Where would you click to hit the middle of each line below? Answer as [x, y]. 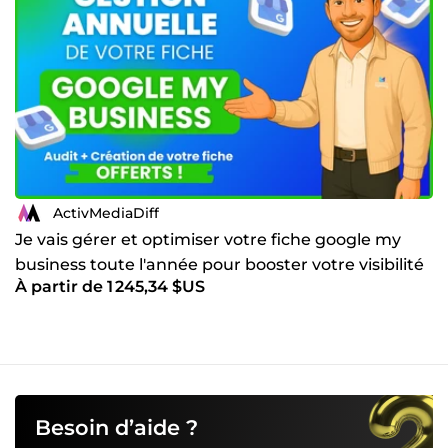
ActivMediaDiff [106, 212]
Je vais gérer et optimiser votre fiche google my [208, 240]
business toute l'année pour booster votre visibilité [219, 265]
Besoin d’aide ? [116, 428]
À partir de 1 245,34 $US [110, 287]
